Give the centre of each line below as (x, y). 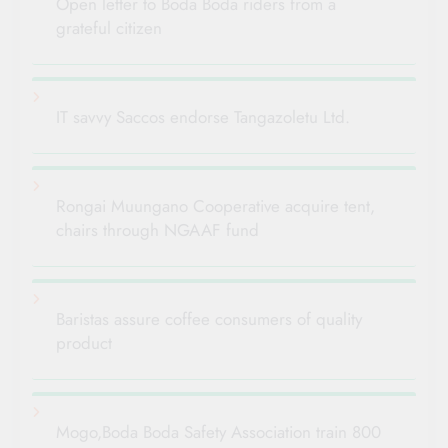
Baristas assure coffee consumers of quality (209, 318)
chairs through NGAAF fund (157, 229)
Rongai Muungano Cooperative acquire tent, (215, 205)
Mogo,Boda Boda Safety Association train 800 (218, 431)
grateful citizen (109, 27)
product (84, 342)
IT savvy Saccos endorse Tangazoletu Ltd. (203, 116)
